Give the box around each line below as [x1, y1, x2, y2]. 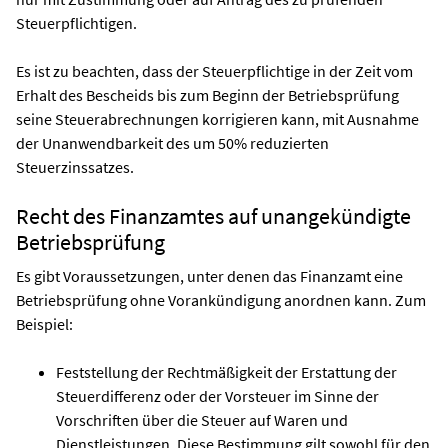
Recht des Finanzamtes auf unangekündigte [16, 201, 411, 230]
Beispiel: [16, 313, 73, 334]
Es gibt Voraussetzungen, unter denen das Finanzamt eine [16, 265, 403, 286]
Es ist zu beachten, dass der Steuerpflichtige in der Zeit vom [16, 60, 413, 81]
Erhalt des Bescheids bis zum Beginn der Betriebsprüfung [16, 84, 399, 105]
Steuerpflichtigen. [16, 12, 137, 33]
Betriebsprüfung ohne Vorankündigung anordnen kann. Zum [16, 289, 426, 310]
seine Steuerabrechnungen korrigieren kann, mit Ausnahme [16, 108, 419, 129]
